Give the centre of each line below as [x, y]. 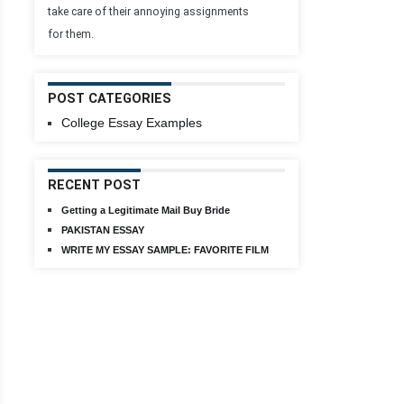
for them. [71, 34]
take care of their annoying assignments [148, 12]
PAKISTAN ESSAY [103, 230]
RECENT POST [94, 185]
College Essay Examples [132, 123]
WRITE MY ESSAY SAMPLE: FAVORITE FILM [165, 250]
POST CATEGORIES [110, 99]
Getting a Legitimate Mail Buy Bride [146, 210]
